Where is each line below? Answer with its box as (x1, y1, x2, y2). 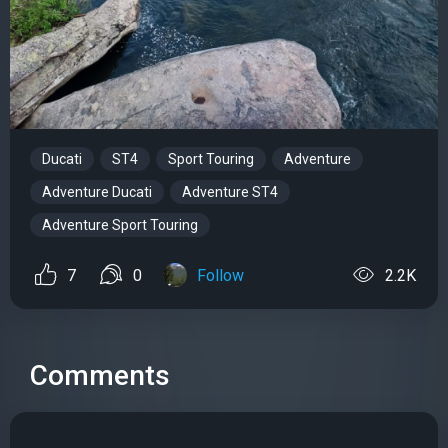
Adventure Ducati (42, 183, 152, 200)
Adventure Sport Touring (42, 216, 198, 233)
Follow (197, 266, 244, 286)
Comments (30, 359, 170, 393)
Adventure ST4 (182, 183, 278, 200)
